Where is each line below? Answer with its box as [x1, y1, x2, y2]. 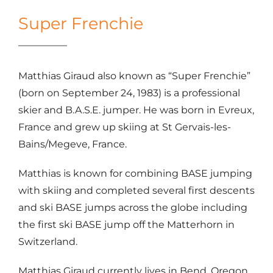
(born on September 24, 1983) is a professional [18, 87, 240, 99]
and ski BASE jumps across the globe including [18, 202, 247, 214]
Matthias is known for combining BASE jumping [18, 168, 252, 180]
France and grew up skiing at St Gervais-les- [18, 121, 231, 133]
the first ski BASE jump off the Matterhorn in [18, 219, 235, 231]
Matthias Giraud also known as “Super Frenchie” [18, 70, 250, 82]
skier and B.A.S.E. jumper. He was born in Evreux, [18, 104, 254, 116]
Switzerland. [18, 236, 77, 248]
